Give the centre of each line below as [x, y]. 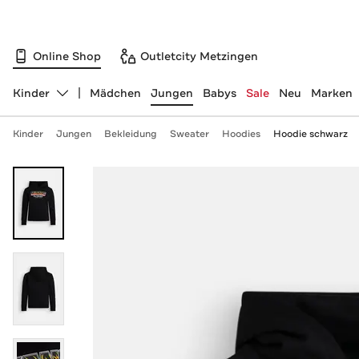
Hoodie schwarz [310, 134]
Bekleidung [130, 134]
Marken [331, 93]
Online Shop [67, 56]
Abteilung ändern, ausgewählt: [97, 100]
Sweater [189, 134]
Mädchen [115, 93]
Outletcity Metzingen [199, 56]
